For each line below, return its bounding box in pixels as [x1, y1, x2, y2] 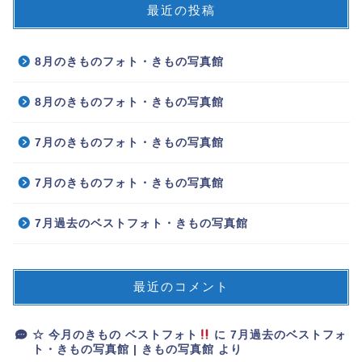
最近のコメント [133, 278, 229, 294]
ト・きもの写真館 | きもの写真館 [32, 343, 214, 356]
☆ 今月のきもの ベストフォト [32, 328, 198, 341]
